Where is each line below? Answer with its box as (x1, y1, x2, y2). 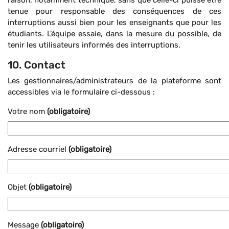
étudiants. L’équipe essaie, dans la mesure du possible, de (8, 29, 221, 38)
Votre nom (8, 107, 47, 116)
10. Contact (8, 59, 65, 71)
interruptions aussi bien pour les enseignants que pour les (8, 18, 221, 27)
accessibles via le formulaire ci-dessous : (8, 87, 155, 97)
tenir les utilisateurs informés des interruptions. (8, 40, 180, 50)
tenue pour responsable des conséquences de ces (8, 7, 221, 16)
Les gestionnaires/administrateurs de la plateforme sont (8, 76, 221, 85)
